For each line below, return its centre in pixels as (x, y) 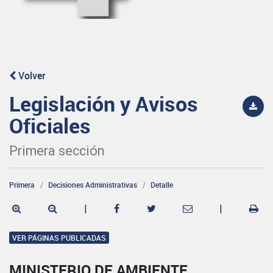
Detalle (162, 184)
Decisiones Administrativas (93, 184)
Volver (31, 75)
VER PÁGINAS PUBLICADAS (59, 237)
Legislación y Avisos (104, 103)
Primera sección (57, 151)
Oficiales (50, 125)
